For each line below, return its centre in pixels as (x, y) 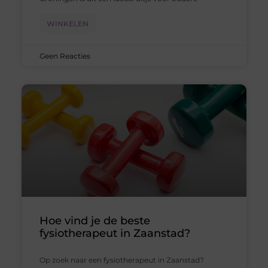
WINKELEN (67, 24)
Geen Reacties (65, 56)
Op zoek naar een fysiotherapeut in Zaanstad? (121, 260)
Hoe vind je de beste (95, 221)
